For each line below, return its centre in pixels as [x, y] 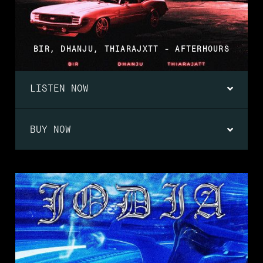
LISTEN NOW [59, 89]
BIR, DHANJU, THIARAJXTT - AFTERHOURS [131, 49]
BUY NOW [50, 130]
